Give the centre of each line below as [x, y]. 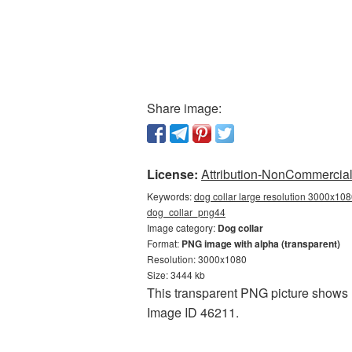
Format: [164, 243]
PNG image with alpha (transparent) [261, 244]
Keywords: [170, 196]
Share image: [184, 108]
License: [172, 174]
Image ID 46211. [193, 312]
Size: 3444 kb [176, 275]
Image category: [182, 227]
